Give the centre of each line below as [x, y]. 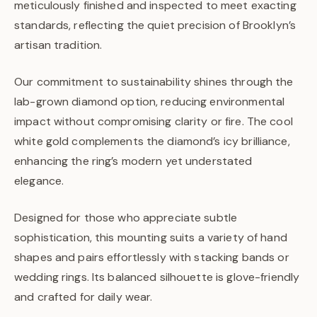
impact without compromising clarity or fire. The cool [154, 121]
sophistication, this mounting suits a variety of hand [151, 237]
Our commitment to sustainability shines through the [154, 82]
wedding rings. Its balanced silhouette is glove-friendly [157, 277]
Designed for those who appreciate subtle [126, 218]
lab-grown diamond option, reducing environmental [150, 102]
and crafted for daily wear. [83, 297]
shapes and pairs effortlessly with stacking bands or [152, 257]
